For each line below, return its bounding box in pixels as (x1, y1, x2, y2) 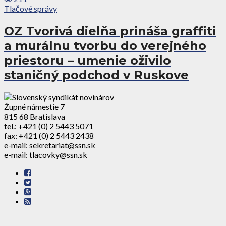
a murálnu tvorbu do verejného (4, 38, 206, 53)
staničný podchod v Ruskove (4, 68, 189, 83)
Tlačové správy (4, 4, 57, 14)
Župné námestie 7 (4, 102, 65, 112)
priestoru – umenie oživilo (4, 53, 171, 68)
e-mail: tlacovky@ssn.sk (4, 150, 87, 160)
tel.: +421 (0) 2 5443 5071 (4, 121, 93, 131)
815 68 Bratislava (4, 111, 65, 122)
